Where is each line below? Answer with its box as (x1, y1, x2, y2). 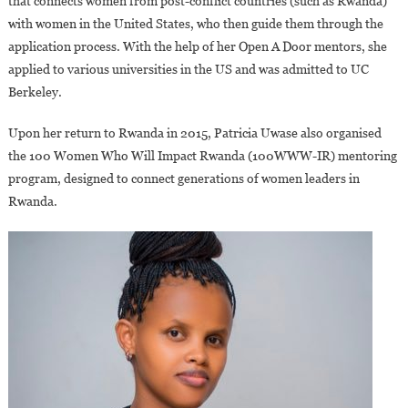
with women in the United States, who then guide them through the (7, 15, 383, 31)
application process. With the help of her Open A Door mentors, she (7, 38, 387, 54)
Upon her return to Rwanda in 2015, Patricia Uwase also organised (7, 125, 382, 140)
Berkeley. (7, 84, 62, 99)
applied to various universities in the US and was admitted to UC (7, 61, 369, 76)
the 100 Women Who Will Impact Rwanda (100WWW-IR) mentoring (7, 148, 397, 163)
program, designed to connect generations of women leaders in (7, 170, 360, 186)
